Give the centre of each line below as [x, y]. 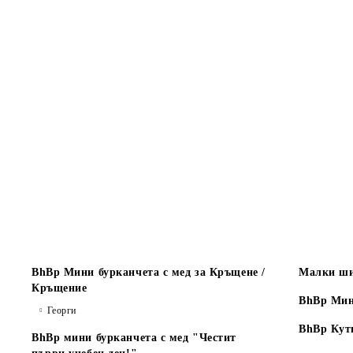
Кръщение [59, 288]
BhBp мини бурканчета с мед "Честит [134, 338]
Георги [61, 310]
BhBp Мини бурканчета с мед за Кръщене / [149, 272]
